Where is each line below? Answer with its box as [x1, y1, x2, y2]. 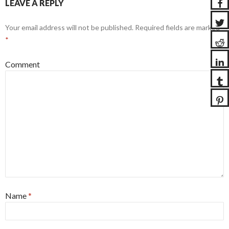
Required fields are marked [133, 23, 220, 32]
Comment [5, 59, 40, 69]
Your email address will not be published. [5, 23, 133, 32]
